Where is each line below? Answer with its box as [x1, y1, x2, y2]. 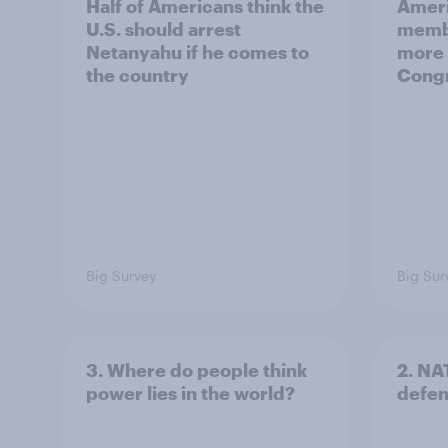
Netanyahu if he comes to [86, 41, 309, 63]
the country [86, 64, 189, 86]
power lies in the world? [86, 382, 295, 404]
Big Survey [86, 267, 156, 284]
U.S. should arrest [86, 18, 241, 40]
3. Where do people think [86, 359, 307, 381]
